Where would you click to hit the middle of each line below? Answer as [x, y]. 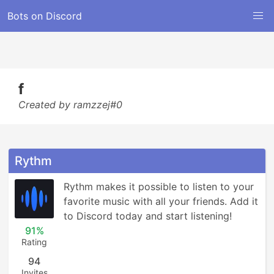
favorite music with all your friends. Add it [161, 201]
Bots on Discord [45, 16]
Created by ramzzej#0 [70, 105]
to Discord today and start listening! [148, 216]
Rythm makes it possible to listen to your [159, 187]
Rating [34, 242]
